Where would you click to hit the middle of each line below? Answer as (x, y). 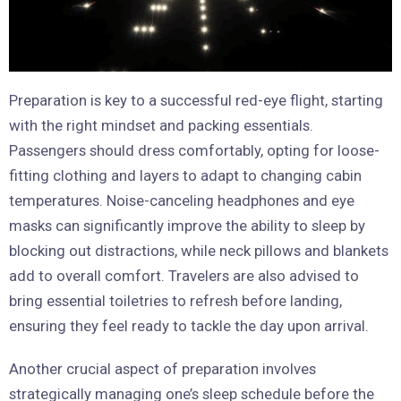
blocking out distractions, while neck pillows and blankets (199, 250)
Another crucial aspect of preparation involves (162, 368)
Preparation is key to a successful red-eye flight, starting (196, 100)
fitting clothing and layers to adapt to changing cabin (185, 175)
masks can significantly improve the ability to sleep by (187, 225)
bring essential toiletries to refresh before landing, (175, 300)
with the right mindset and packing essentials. (161, 125)
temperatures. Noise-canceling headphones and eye (182, 200)
